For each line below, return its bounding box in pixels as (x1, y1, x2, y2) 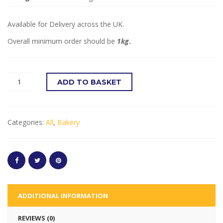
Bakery (57, 117, 80, 127)
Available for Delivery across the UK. (7, 19, 124, 29)
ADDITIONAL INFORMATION (18, 191, 108, 201)
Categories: (7, 117, 46, 127)
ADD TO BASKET (57, 78, 121, 87)
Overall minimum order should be (7, 36, 117, 46)
